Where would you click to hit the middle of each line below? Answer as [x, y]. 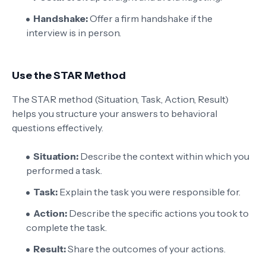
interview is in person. [74, 33]
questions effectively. [58, 128]
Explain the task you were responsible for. [149, 192]
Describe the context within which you [164, 156]
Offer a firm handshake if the [150, 18]
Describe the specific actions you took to [158, 213]
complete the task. [66, 227]
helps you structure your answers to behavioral [115, 113]
